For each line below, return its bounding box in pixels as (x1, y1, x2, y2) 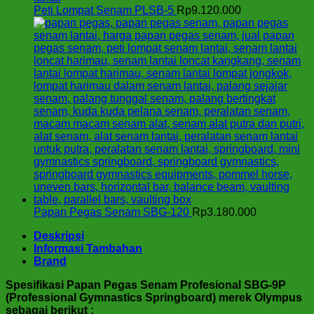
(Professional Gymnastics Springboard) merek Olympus (6, 292, 302, 304)
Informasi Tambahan (34, 243, 142, 255)
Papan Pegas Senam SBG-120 (34, 206, 189, 219)
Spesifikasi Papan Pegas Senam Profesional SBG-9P (6, 279, 286, 292)
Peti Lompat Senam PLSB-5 (34, 4, 174, 17)
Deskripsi (34, 230, 84, 243)
